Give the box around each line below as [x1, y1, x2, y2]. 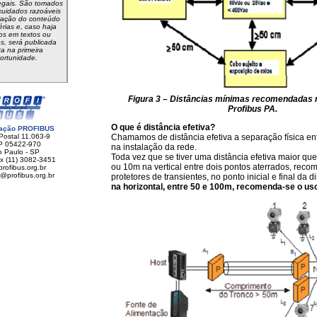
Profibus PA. [228, 104, 277, 114]
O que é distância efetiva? [111, 122, 215, 132]
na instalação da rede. [111, 142, 197, 152]
